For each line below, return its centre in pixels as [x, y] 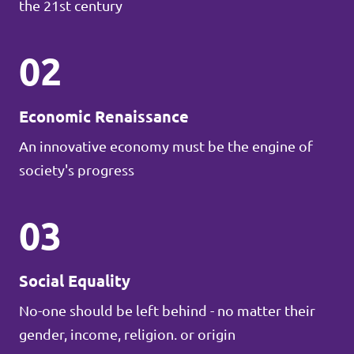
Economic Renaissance [104, 117]
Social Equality [75, 281]
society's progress [77, 170]
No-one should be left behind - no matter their [167, 311]
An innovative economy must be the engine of [166, 146]
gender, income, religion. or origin [127, 334]
